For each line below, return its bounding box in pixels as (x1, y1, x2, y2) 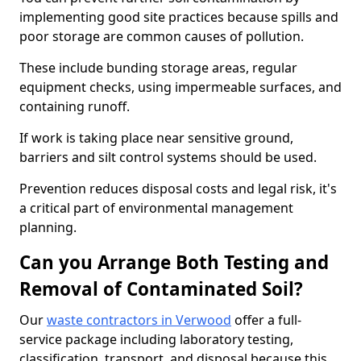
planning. (19, 218, 77, 236)
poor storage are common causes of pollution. (19, 27, 304, 45)
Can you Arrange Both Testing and (19, 250, 329, 275)
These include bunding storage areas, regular (19, 59, 297, 77)
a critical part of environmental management (19, 199, 293, 217)
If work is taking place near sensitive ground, (19, 129, 293, 147)
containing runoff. (19, 98, 130, 115)
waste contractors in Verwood (47, 311, 231, 329)
